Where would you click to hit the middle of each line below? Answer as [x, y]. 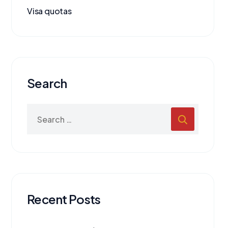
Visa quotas [49, 11]
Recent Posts [64, 199]
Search [47, 83]
